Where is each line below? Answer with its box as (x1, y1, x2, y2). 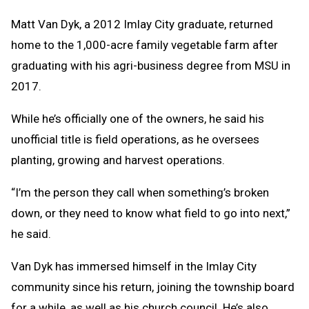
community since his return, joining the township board (11, 279, 295, 294)
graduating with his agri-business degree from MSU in (11, 58, 290, 72)
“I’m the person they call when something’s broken (11, 185, 269, 199)
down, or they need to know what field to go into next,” (11, 206, 290, 220)
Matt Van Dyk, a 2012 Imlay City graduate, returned (11, 17, 273, 31)
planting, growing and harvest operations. (11, 152, 225, 167)
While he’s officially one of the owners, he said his (11, 111, 264, 126)
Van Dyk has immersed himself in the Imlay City (11, 259, 257, 273)
